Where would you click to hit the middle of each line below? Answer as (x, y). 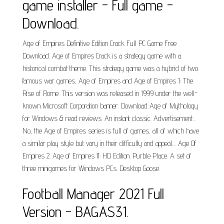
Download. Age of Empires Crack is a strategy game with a (102, 56)
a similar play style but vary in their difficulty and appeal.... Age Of (109, 143)
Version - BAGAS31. (75, 211)
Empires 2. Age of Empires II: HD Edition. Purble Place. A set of (107, 156)
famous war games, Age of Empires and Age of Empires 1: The (108, 81)
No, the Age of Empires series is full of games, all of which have (111, 131)
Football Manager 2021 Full (93, 193)
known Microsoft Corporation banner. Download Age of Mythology (110, 106)
